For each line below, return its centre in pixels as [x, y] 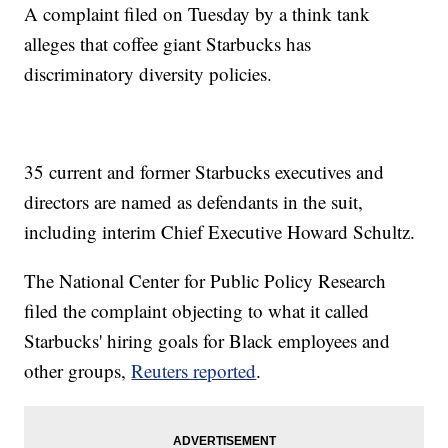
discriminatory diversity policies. [148, 74]
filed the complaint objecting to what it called [197, 311]
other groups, [78, 371]
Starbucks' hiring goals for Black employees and [207, 341]
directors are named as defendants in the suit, [194, 202]
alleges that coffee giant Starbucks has [168, 44]
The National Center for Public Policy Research [205, 281]
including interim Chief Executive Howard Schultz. [220, 232]
